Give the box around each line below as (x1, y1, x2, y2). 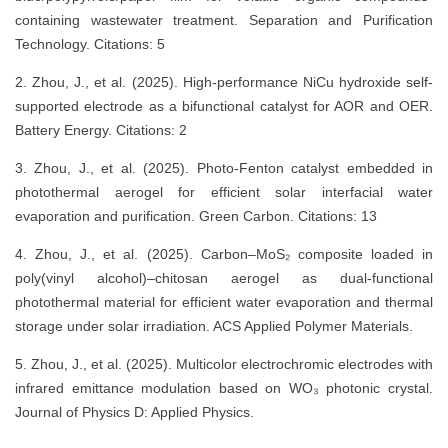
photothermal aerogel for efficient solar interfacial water (15, 184, 433, 201)
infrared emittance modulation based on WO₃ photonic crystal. (15, 380, 433, 397)
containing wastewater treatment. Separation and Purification (15, 12, 433, 29)
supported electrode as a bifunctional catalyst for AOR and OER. (15, 98, 433, 115)
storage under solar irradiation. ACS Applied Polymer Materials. (15, 318, 413, 335)
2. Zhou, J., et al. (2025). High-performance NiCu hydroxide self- (15, 74, 433, 91)
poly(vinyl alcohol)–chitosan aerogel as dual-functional (15, 270, 433, 287)
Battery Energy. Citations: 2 (15, 122, 187, 139)
